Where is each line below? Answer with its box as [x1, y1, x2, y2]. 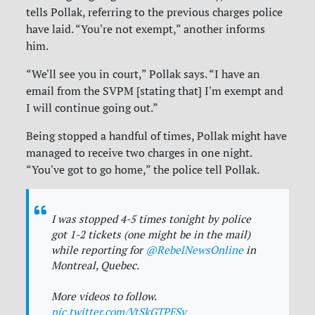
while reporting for [51, 243, 146, 257]
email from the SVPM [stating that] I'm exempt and [26, 84, 284, 98]
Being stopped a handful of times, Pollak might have [26, 129, 288, 143]
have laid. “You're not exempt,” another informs [26, 22, 266, 37]
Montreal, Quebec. [51, 259, 140, 273]
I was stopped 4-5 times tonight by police [51, 212, 252, 226]
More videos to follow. [51, 290, 157, 304]
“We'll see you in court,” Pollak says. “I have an [26, 67, 261, 82]
